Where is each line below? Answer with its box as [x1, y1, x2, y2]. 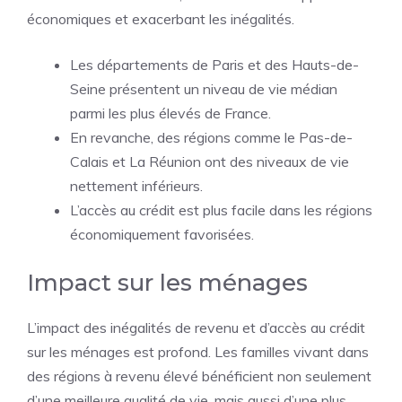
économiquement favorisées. [70, 225, 254, 243]
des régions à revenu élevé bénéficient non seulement [27, 367, 371, 385]
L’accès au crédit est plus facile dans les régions [70, 201, 372, 219]
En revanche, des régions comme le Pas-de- [70, 128, 353, 146]
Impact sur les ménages [27, 268, 308, 297]
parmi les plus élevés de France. [70, 104, 271, 122]
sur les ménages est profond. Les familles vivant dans [27, 343, 369, 361]
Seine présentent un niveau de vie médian [70, 80, 337, 98]
